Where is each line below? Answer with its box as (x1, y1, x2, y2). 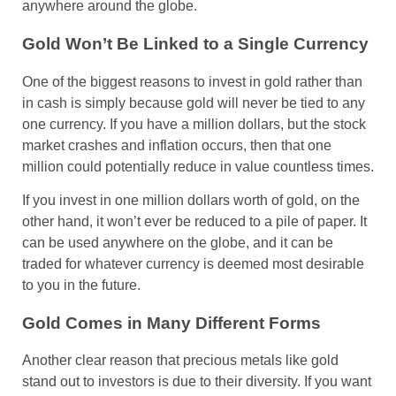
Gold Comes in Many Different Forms (22, 313, 321, 332)
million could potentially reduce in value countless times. (22, 158, 374, 174)
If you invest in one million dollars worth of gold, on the (22, 193, 360, 208)
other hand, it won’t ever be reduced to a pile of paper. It (22, 214, 367, 229)
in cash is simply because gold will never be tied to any (22, 95, 365, 110)
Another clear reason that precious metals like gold (22, 353, 339, 369)
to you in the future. (22, 278, 141, 293)
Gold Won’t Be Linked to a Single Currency (22, 34, 369, 53)
